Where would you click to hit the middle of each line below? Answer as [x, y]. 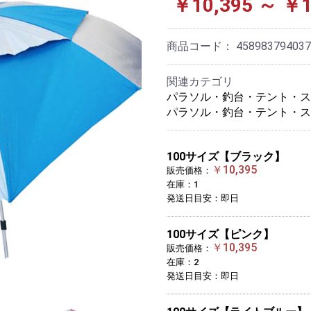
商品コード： [201, 47]
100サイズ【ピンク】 [220, 235]
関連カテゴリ [200, 82]
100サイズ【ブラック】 [226, 157]
